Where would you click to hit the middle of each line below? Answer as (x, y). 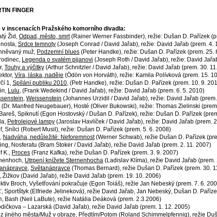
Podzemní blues (58, 52)
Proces (21, 153)
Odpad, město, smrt (44, 36)
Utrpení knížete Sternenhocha (64, 160)
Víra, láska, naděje (39, 75)
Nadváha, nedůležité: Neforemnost (49, 137)
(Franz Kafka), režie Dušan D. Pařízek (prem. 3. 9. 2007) (104, 153)
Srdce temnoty (37, 44)
